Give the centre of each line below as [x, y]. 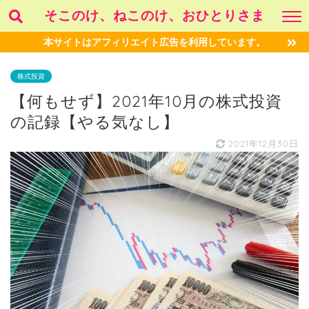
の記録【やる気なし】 [95, 122]
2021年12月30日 [262, 143]
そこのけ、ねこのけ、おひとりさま [154, 15]
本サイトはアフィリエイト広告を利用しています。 [154, 42]
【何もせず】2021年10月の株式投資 [146, 101]
